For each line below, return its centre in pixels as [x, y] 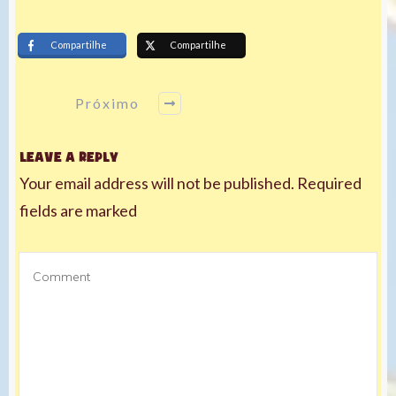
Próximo [107, 103]
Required [328, 183]
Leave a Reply [69, 156]
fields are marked [78, 210]
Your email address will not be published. [157, 183]
